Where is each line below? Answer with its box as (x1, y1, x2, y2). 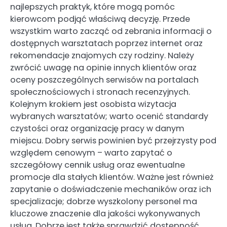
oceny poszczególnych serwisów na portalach (10, 73, 199, 86)
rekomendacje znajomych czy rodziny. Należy (10, 49, 194, 61)
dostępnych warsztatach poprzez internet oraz (10, 37, 203, 49)
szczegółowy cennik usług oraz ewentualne (10, 159, 185, 171)
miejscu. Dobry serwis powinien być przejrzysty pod (10, 134, 216, 146)
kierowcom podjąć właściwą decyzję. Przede (10, 13, 190, 25)
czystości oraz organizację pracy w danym (10, 122, 184, 134)
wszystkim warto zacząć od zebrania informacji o (10, 25, 212, 37)
